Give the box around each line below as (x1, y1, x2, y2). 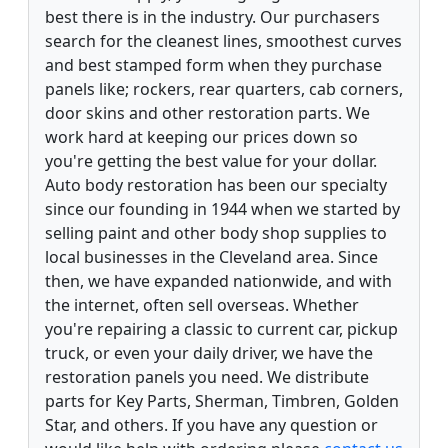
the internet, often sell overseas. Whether (45, 293, 359, 316)
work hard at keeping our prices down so (45, 125, 358, 148)
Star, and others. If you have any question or (45, 413, 378, 436)
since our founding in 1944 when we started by (45, 197, 400, 220)
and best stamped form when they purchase (45, 53, 382, 76)
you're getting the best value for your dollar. (45, 149, 377, 172)
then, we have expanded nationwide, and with (45, 269, 392, 292)
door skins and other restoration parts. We (45, 101, 370, 124)
